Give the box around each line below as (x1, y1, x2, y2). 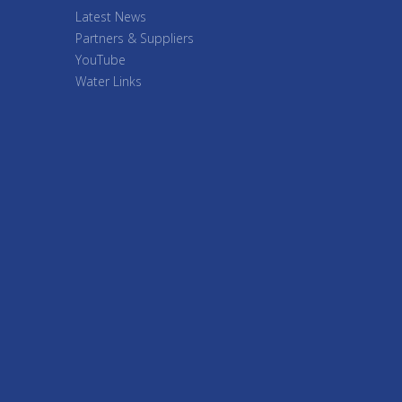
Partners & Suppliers (74, 29, 194, 47)
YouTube (74, 50, 126, 68)
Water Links (74, 72, 142, 90)
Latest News (74, 7, 146, 25)
